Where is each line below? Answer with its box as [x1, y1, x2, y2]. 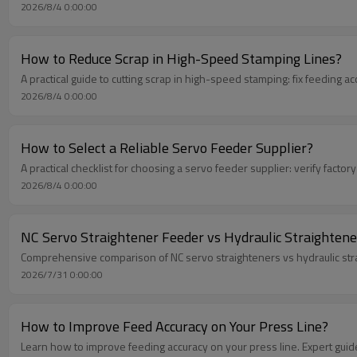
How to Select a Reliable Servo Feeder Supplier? [21, 136, 313, 159]
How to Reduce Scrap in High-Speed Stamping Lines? [21, 47, 342, 69]
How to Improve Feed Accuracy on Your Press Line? [21, 315, 328, 337]
